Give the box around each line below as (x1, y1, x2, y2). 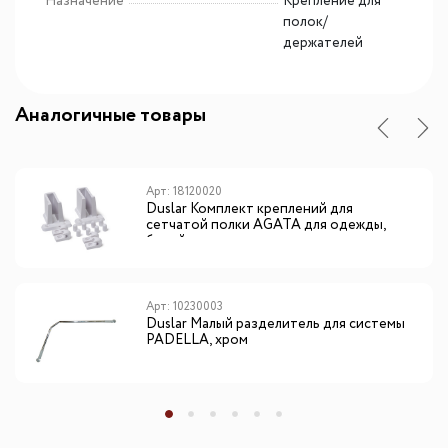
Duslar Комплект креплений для (146, 199, 354, 220)
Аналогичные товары (15, 101, 206, 131)
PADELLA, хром (146, 330, 249, 351)
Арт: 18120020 (146, 183, 223, 201)
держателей (282, 33, 363, 54)
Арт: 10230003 (146, 298, 224, 316)
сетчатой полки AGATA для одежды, (146, 215, 387, 236)
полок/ (282, 12, 328, 33)
